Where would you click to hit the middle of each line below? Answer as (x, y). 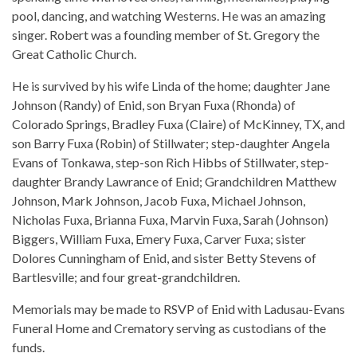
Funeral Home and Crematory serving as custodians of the (169, 328)
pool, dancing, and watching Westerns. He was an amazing (169, 16)
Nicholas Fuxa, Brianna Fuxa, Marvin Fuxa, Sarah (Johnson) (170, 220)
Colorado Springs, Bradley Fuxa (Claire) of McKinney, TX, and (178, 124)
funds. (28, 347)
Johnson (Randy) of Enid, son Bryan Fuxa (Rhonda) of (154, 105)
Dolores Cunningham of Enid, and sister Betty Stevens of (164, 258)
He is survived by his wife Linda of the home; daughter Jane (171, 86)
